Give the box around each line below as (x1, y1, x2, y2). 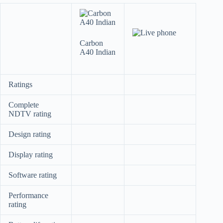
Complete (8, 101, 39, 110)
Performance (8, 191, 48, 200)
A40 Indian (80, 48, 115, 57)
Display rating (8, 150, 53, 159)
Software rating (8, 171, 57, 180)
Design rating (8, 130, 51, 139)
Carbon (80, 39, 103, 48)
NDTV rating (8, 110, 51, 118)
